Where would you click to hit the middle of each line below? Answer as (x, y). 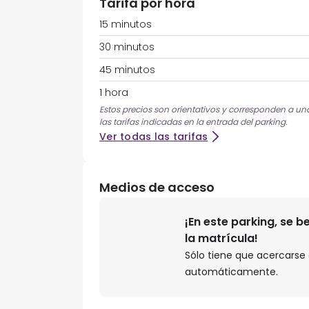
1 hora (114, 93)
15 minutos (126, 24)
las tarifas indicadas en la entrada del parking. (193, 122)
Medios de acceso (157, 188)
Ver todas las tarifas (154, 137)
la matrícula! (221, 239)
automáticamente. (231, 272)
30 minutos (127, 47)
